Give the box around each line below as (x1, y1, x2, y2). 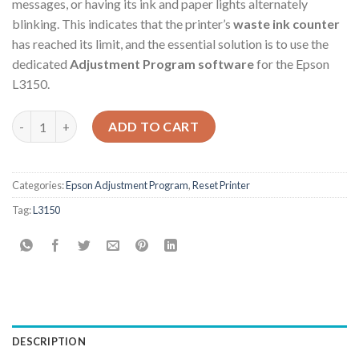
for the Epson (254, 56, 329, 72)
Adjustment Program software (70, 56, 254, 72)
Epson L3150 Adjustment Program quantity (11, 112, 247, 127)
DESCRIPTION (12, 335, 86, 349)
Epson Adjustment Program (66, 179, 188, 192)
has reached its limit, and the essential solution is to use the (12, 36, 329, 52)
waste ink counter (233, 16, 340, 32)
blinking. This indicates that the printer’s (12, 16, 233, 32)
